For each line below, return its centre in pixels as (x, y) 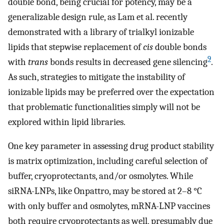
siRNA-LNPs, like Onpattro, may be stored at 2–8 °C (105, 191)
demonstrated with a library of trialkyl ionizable (101, 32)
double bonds (180, 47)
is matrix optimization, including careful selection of (108, 161)
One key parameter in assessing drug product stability (111, 146)
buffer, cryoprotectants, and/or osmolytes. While (100, 176)
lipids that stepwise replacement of (75, 47)
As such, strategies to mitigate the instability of (96, 77)
